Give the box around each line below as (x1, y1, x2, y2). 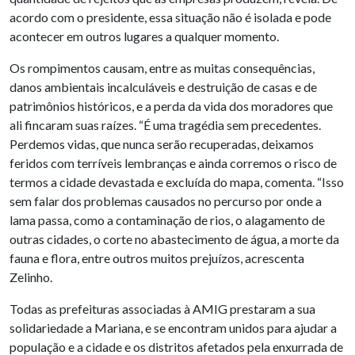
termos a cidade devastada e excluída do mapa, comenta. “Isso (10, 174, 344, 189)
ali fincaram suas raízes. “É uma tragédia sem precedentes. (10, 116, 321, 132)
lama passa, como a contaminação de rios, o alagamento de (10, 212, 325, 227)
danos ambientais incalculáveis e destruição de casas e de (10, 78, 317, 94)
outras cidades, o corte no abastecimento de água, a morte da (10, 231, 339, 246)
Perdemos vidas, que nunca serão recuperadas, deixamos (10, 136, 314, 151)
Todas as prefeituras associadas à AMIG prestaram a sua (10, 300, 315, 316)
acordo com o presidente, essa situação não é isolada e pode (10, 9, 331, 25)
